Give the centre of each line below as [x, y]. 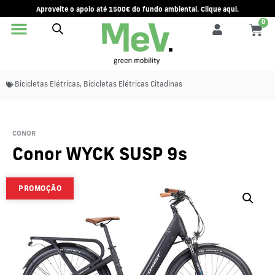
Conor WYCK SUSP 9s [100, 156]
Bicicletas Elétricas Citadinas [133, 84]
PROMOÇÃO [40, 189]
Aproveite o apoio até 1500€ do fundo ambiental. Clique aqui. [137, 10]
